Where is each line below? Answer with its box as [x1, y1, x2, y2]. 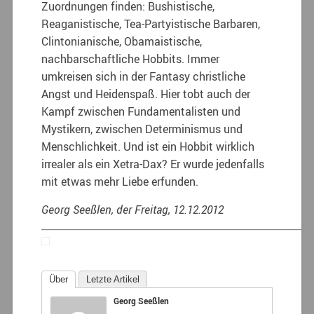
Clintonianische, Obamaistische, [41, 33, 203, 49]
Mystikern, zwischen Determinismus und [41, 121, 243, 137]
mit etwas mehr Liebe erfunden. [41, 173, 199, 189]
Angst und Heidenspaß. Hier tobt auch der [41, 86, 251, 102]
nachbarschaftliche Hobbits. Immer [41, 50, 220, 67]
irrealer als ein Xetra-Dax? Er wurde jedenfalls [41, 156, 265, 172]
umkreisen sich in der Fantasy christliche [41, 68, 246, 84]
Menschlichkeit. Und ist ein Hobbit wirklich [41, 138, 255, 154]
